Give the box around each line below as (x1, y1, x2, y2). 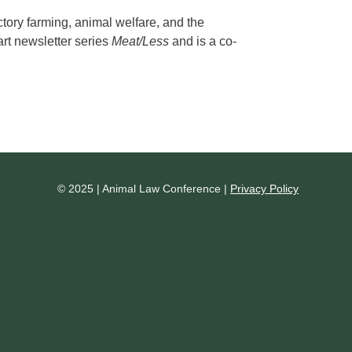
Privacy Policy (229, 181, 299, 195)
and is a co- (168, 35, 236, 49)
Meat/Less (111, 35, 169, 49)
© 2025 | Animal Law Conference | (57, 181, 230, 195)
